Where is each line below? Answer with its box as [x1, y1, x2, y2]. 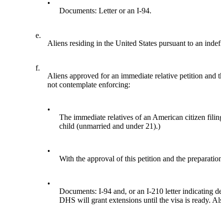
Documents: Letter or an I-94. [59, 6, 152, 15]
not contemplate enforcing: [47, 80, 131, 89]
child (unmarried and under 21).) [59, 122, 161, 131]
